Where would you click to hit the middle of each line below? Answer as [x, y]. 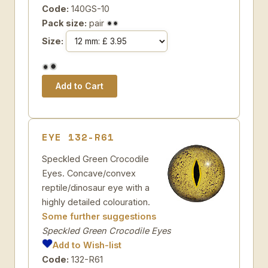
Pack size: [64, 23]
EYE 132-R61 [78, 137]
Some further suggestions [99, 216]
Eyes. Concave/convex [89, 173]
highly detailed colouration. [96, 202]
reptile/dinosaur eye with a [96, 188]
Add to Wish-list [87, 245]
